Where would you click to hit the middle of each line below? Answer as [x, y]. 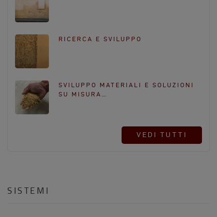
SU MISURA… [83, 94]
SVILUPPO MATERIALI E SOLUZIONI [126, 85]
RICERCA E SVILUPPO [100, 39]
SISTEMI [29, 190]
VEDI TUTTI [162, 135]
